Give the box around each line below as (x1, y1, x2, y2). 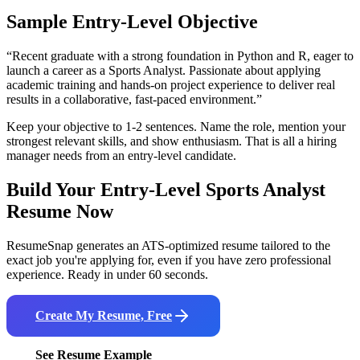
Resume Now (6, 200, 113, 222)
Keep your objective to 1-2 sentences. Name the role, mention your (6, 119, 346, 133)
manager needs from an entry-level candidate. (6, 148, 236, 162)
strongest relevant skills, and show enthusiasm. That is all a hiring (6, 133, 337, 148)
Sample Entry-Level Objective (6, 10, 258, 32)
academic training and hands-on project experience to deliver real (6, 77, 335, 92)
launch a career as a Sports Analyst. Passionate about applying (6, 63, 321, 77)
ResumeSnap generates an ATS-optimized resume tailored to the (6, 238, 330, 252)
